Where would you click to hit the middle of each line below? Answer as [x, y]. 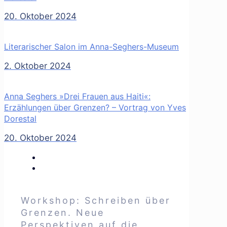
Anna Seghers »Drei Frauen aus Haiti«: [77, 96]
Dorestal [20, 119]
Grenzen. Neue [63, 212]
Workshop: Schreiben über [96, 200]
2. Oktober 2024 [37, 66]
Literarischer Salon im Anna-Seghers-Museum [91, 47]
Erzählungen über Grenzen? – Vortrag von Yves [95, 107]
